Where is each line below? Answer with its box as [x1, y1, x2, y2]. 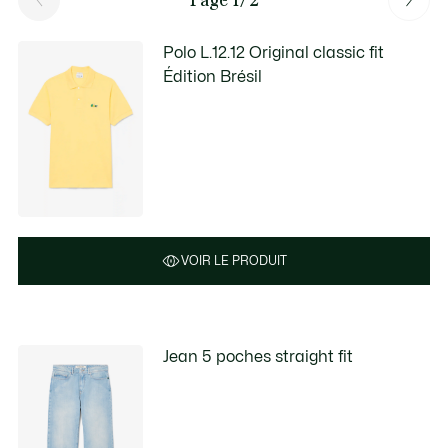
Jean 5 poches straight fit [163, 348, 354, 365]
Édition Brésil [163, 69, 263, 85]
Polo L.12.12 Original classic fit [163, 45, 385, 61]
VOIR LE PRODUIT [181, 254, 287, 267]
